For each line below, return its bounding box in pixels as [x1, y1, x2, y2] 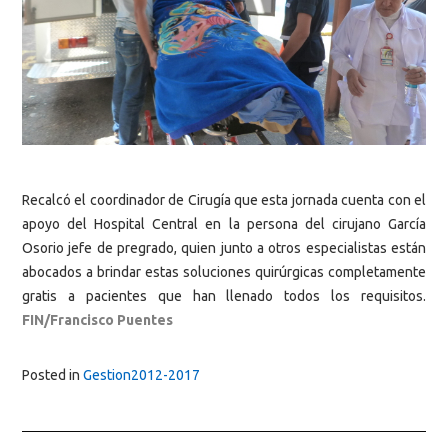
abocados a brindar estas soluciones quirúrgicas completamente [22, 264, 426, 281]
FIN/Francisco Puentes [22, 312, 173, 329]
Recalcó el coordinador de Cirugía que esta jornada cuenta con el [22, 192, 426, 209]
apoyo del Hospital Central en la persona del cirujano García [22, 216, 426, 233]
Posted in [22, 366, 83, 383]
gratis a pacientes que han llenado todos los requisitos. [22, 288, 426, 305]
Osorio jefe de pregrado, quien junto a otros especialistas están [22, 240, 426, 257]
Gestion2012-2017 [83, 366, 200, 383]
